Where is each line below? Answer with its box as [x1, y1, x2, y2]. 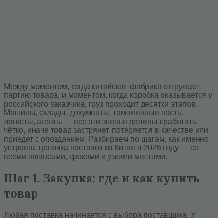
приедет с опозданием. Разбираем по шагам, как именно [4, 134, 209, 143]
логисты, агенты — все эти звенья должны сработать [4, 117, 196, 126]
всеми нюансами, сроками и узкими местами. [4, 152, 167, 161]
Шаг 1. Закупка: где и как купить [4, 170, 200, 186]
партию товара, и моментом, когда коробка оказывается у [4, 91, 212, 99]
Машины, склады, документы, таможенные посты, [4, 108, 185, 117]
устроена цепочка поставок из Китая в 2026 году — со [4, 143, 199, 152]
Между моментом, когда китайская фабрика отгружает [4, 82, 200, 91]
